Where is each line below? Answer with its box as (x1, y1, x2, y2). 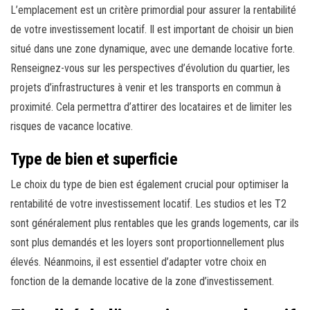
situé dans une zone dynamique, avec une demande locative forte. (10, 42, 295, 56)
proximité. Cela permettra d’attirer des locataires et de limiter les (10, 100, 292, 114)
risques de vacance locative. (10, 120, 133, 134)
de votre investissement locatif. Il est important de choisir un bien (10, 23, 293, 37)
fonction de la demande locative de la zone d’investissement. (10, 275, 274, 289)
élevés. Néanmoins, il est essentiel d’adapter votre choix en (10, 255, 266, 269)
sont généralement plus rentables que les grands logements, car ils (10, 217, 299, 230)
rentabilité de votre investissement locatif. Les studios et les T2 (10, 197, 286, 211)
